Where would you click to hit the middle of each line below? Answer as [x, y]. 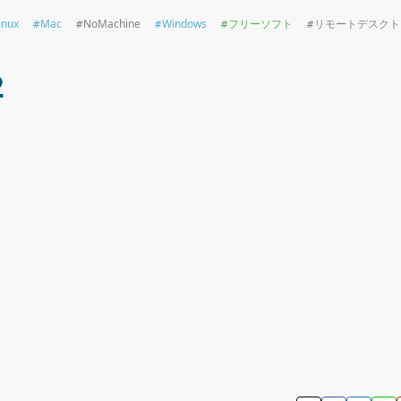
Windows [184, 23]
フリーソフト [260, 23]
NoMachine [112, 23]
